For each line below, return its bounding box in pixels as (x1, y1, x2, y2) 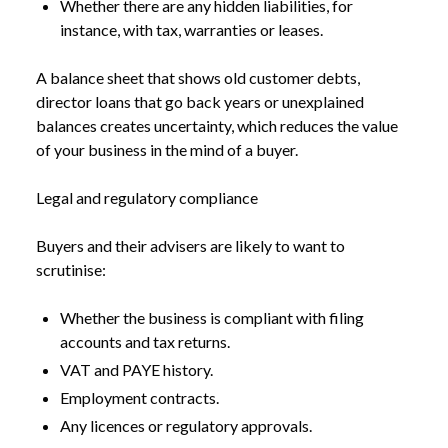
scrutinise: (36, 260, 106, 279)
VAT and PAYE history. (60, 360, 213, 379)
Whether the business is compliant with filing (60, 308, 364, 327)
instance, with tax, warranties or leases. (60, 20, 323, 39)
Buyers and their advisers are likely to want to (36, 236, 345, 255)
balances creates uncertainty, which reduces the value (36, 116, 398, 135)
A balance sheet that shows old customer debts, (36, 68, 360, 87)
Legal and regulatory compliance (36, 188, 258, 207)
